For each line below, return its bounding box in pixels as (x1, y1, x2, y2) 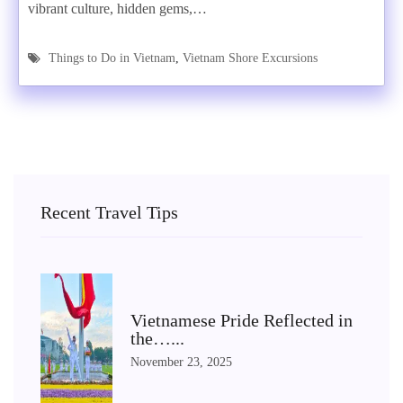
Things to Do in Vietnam (49, 51, 175, 65)
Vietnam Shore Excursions (183, 51, 318, 65)
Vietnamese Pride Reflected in (130, 309, 353, 330)
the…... (130, 327, 184, 348)
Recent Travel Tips (40, 202, 178, 222)
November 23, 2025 (130, 354, 232, 369)
